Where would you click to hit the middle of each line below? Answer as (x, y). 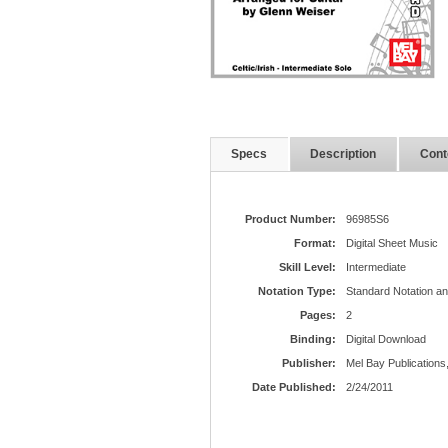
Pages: (317, 315)
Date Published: (293, 387)
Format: (314, 243)
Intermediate (375, 267)
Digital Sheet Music (391, 243)
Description (343, 154)
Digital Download (385, 339)
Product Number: (290, 219)
